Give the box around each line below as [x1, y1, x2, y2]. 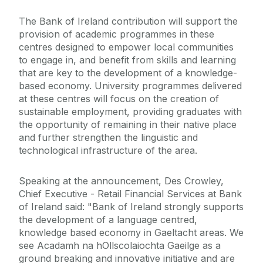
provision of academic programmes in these [19, 28, 214, 41]
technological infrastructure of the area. [19, 144, 197, 157]
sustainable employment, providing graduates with [19, 106, 242, 118]
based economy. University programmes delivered [19, 80, 242, 92]
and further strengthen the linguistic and [19, 131, 198, 144]
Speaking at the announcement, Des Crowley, [19, 175, 224, 187]
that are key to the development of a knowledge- [19, 67, 237, 79]
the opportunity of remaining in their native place [19, 119, 237, 131]
